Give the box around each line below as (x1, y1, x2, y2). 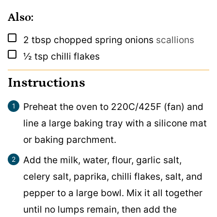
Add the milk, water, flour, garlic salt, (23, 154, 182, 166)
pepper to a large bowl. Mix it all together (23, 187, 202, 199)
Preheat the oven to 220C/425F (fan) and (23, 101, 203, 112)
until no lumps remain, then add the (23, 203, 177, 215)
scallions (156, 34, 194, 46)
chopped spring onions (54, 34, 154, 46)
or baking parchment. (23, 134, 116, 145)
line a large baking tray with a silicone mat (23, 117, 207, 129)
